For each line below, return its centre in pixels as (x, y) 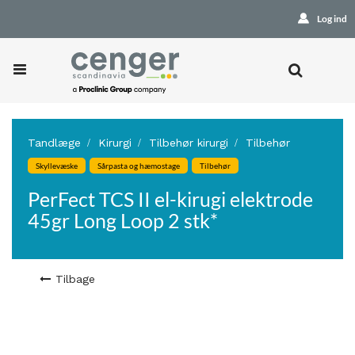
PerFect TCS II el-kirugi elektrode (170, 199)
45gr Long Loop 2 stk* (123, 220)
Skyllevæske (57, 166)
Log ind (332, 19)
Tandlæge (54, 143)
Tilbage (75, 279)
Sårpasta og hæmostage (139, 166)
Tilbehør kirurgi (189, 143)
